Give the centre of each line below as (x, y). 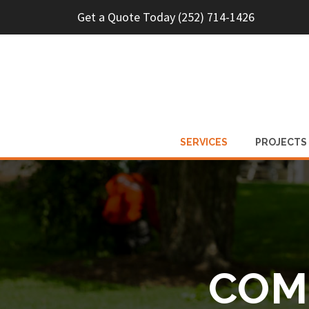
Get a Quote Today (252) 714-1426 (166, 17)
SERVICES (203, 142)
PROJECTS (281, 142)
